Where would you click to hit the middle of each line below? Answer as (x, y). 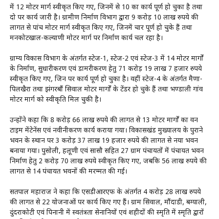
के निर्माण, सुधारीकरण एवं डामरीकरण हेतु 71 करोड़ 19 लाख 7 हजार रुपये (106, 69)
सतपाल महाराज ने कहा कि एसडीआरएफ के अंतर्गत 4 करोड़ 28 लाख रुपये (105, 193)
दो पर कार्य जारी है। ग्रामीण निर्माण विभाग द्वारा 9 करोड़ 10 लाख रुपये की (104, 18)
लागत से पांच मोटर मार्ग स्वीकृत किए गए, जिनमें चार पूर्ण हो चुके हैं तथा (101, 28)
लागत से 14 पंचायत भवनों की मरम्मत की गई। (68, 172)
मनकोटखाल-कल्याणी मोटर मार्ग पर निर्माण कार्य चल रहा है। (86, 39)
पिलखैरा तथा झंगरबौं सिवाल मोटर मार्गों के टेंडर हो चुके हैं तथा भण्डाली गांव (106, 90)
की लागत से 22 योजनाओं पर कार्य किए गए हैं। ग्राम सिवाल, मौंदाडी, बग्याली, (108, 203)
